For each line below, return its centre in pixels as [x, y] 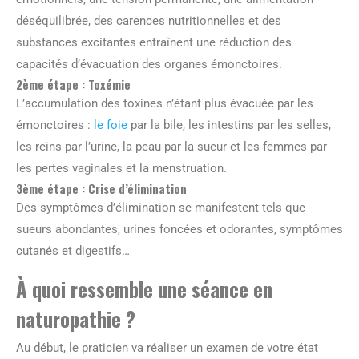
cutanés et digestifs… [73, 250]
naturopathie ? [76, 318]
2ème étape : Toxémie [73, 84]
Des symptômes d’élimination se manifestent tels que [161, 207]
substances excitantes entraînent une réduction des [154, 42]
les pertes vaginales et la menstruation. [121, 168]
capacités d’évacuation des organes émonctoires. [149, 64]
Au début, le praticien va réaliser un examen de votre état [167, 347]
